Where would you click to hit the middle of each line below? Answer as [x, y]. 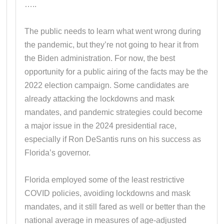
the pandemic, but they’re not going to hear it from [112, 44]
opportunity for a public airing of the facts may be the [116, 71]
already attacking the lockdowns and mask [100, 98]
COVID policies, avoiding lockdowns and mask [108, 193]
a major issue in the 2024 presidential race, [101, 125]
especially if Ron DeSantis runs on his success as [113, 139]
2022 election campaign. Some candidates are [107, 85]
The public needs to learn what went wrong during [113, 31]
